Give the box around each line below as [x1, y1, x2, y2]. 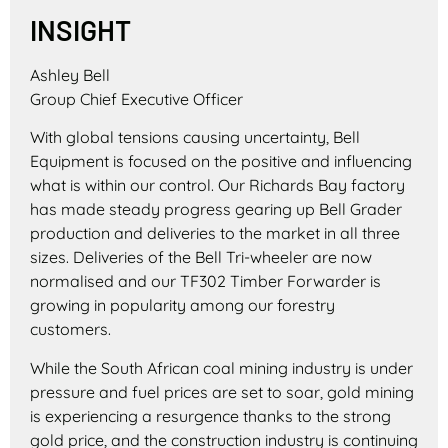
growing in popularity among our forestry [30, 295, 335, 316]
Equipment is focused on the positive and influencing [30, 151, 412, 172]
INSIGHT [30, 12, 131, 47]
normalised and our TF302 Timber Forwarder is [30, 271, 381, 292]
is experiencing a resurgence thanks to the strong [30, 405, 391, 426]
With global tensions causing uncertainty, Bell [30, 127, 360, 148]
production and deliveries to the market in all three [30, 223, 400, 244]
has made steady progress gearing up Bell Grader [30, 199, 402, 220]
